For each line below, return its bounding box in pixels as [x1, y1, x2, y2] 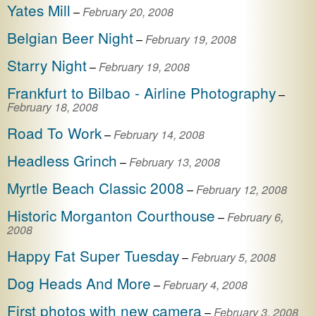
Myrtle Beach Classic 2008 [7, 176, 184, 198]
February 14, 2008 [114, 126, 205, 142]
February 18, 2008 [7, 98, 98, 115]
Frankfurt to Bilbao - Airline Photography [7, 81, 276, 103]
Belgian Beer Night [7, 26, 133, 48]
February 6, [227, 208, 284, 225]
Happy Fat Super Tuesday [7, 244, 179, 266]
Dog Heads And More [7, 272, 151, 293]
